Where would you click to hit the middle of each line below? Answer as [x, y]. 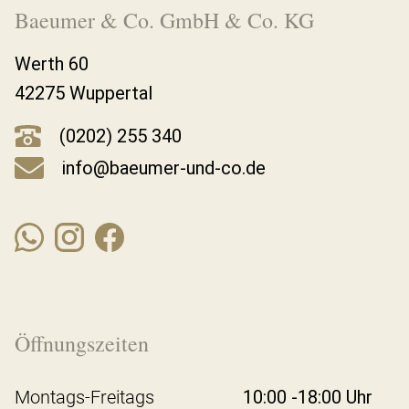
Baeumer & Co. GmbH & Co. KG [164, 21]
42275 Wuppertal [84, 94]
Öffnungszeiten [82, 344]
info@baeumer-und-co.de [164, 168]
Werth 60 [52, 64]
